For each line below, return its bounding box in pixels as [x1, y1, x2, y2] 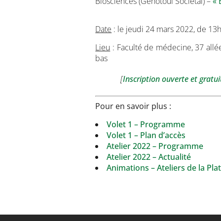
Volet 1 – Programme [107, 119, 185, 130]
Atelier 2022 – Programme [107, 141, 204, 151]
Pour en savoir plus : [95, 101, 172, 111]
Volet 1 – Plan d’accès [107, 130, 186, 141]
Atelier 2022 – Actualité [107, 151, 191, 162]
